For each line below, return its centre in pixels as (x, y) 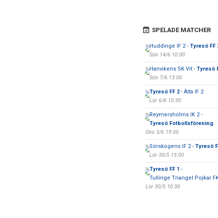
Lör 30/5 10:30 (163, 187)
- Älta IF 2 (191, 92)
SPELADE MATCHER (181, 30)
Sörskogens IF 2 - (172, 146)
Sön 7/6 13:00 (165, 78)
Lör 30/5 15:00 (166, 155)
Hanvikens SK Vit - (173, 69)
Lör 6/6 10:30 (165, 100)
